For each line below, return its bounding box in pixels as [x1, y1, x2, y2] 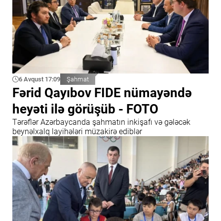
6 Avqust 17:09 [19, 75, 60, 83]
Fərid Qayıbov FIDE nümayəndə [12, 85, 192, 100]
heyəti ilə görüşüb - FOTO [12, 101, 158, 116]
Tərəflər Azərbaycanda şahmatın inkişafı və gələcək [12, 117, 190, 127]
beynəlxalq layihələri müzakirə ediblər [12, 126, 142, 136]
